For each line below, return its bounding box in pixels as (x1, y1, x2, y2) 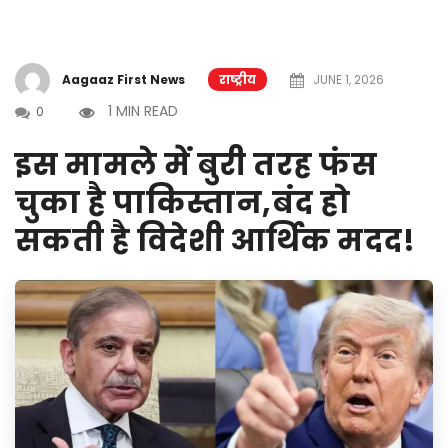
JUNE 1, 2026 (310, 70, 384, 88)
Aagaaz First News (62, 70, 185, 88)
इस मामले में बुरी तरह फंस (15, 144, 378, 186)
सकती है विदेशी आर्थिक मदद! (15, 220, 416, 262)
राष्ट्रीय (219, 70, 256, 88)
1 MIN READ (108, 101, 178, 121)
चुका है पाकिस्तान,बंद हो (15, 182, 351, 224)
